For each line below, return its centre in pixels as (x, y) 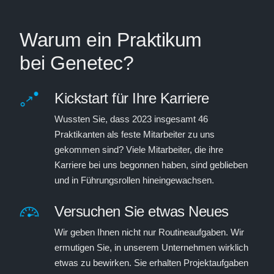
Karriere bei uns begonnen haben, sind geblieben (151, 165)
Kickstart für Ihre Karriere (132, 98)
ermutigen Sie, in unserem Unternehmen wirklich (151, 247)
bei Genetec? (76, 63)
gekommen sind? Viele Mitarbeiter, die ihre (139, 149)
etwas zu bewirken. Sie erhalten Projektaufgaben (151, 262)
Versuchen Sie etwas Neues (142, 211)
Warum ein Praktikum (111, 40)
